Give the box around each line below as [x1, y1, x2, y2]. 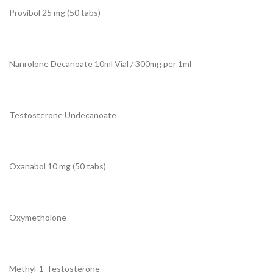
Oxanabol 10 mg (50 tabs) [9, 161, 106, 172]
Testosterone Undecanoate [9, 110, 116, 121]
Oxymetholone [9, 212, 66, 223]
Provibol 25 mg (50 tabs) [9, 7, 101, 18]
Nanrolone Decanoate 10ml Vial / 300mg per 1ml [9, 58, 191, 69]
